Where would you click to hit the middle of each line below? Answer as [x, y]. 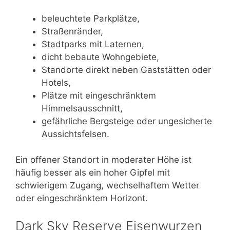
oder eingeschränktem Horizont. [82, 198]
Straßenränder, [72, 31]
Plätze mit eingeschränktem [99, 95]
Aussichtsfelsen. [75, 134]
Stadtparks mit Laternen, [93, 44]
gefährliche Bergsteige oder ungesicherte [127, 121]
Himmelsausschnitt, [82, 108]
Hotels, [56, 82]
